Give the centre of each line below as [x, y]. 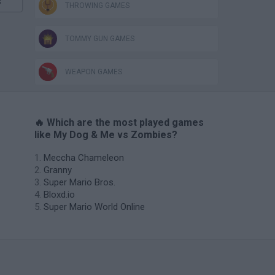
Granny [58, 170]
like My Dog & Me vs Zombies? [106, 135]
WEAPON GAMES [94, 72]
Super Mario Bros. [79, 182]
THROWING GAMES [97, 6]
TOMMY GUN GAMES [100, 39]
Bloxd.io [59, 195]
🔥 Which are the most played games [119, 122]
